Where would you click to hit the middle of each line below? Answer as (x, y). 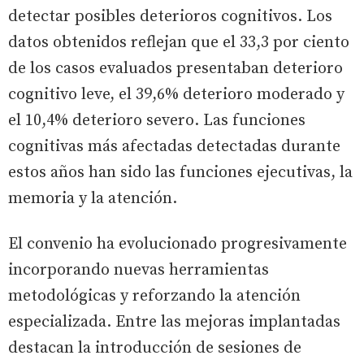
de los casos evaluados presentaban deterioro (175, 68)
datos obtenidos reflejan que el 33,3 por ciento (179, 42)
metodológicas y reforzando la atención (154, 296)
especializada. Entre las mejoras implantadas (174, 322)
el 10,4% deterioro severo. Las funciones (157, 120)
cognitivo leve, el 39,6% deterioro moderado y (176, 94)
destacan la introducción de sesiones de (155, 348)
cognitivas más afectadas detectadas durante (174, 146)
